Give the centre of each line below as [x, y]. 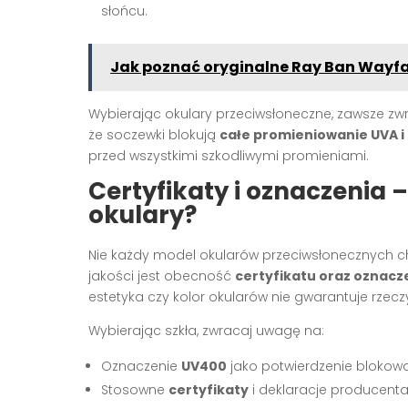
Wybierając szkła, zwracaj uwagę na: [206, 330]
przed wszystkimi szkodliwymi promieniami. [229, 155]
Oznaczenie [141, 366]
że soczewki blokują [154, 134]
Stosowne [135, 389]
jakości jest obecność [162, 275]
